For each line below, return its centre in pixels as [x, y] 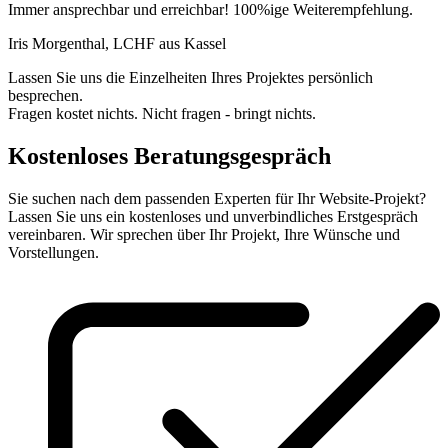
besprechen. [45, 96]
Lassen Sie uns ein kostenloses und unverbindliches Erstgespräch [213, 217]
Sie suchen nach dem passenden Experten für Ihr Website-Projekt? [217, 199]
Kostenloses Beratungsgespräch [169, 156]
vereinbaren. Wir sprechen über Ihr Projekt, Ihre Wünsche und [204, 235]
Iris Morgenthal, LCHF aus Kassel [117, 44]
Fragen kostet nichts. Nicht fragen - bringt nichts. [162, 114]
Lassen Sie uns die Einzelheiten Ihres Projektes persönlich [190, 78]
